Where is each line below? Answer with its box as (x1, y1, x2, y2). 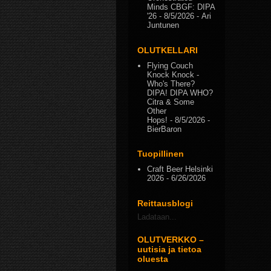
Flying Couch (147, 60, 194, 70)
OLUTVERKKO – (137, 234, 204, 244)
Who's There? (147, 79, 195, 88)
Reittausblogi (137, 198, 193, 208)
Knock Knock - (147, 70, 200, 79)
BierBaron (147, 124, 182, 134)
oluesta (137, 253, 168, 264)
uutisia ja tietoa (137, 244, 201, 254)
